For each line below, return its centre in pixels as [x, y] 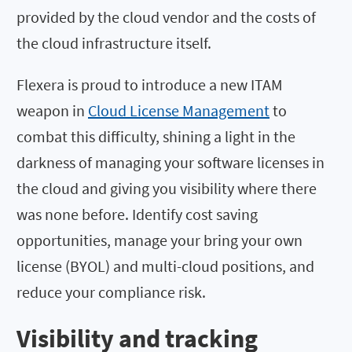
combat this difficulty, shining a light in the [156, 136]
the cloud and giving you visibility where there [167, 188]
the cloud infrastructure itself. [114, 42]
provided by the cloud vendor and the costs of [166, 16]
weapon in [52, 110]
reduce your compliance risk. [111, 291]
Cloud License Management [179, 110]
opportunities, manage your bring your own [159, 240]
